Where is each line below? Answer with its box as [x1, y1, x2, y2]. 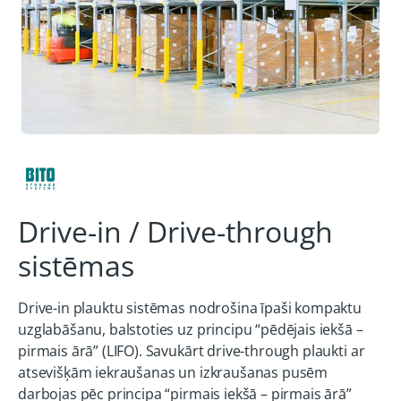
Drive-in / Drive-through [18, 212, 333, 251]
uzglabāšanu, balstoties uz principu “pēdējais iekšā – [18, 320, 363, 339]
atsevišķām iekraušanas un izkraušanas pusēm [18, 363, 328, 382]
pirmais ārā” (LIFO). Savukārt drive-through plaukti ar [18, 341, 365, 361]
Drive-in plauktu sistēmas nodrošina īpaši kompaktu [18, 298, 362, 318]
